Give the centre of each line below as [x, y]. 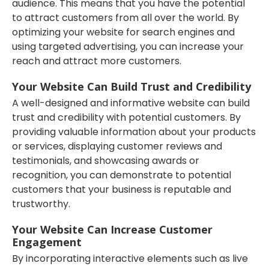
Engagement [47, 242]
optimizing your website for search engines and [123, 32]
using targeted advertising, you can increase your [128, 46]
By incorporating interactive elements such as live [130, 258]
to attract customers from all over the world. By [125, 17]
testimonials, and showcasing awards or [106, 160]
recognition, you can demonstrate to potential [122, 175]
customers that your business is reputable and [122, 189]
